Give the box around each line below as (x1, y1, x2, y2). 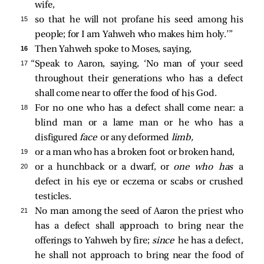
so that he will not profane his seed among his (35, 15, 243, 25)
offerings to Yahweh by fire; (35, 236, 152, 246)
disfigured (35, 133, 80, 143)
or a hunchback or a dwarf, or (35, 162, 174, 172)
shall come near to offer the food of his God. (35, 88, 217, 98)
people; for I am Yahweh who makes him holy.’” (35, 29, 233, 39)
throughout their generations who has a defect (35, 74, 243, 84)
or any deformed (100, 133, 171, 143)
